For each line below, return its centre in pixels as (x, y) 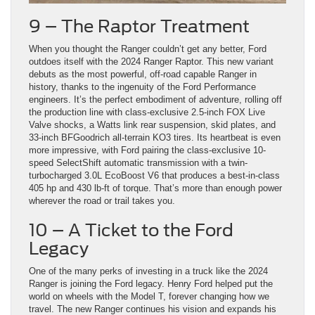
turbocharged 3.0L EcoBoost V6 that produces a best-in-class (154, 176)
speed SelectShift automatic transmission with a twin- (138, 163)
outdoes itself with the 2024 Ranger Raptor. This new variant (151, 62)
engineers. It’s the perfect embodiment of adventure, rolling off (155, 100)
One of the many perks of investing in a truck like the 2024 (148, 271)
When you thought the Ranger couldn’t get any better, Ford (148, 49)
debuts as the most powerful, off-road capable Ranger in (143, 75)
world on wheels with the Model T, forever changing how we (149, 297)
